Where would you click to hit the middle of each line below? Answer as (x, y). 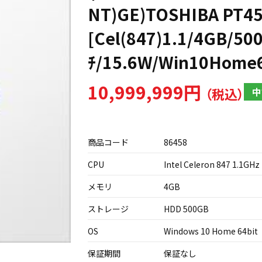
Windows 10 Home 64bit (211, 231)
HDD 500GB (186, 209)
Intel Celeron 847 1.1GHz (212, 164)
